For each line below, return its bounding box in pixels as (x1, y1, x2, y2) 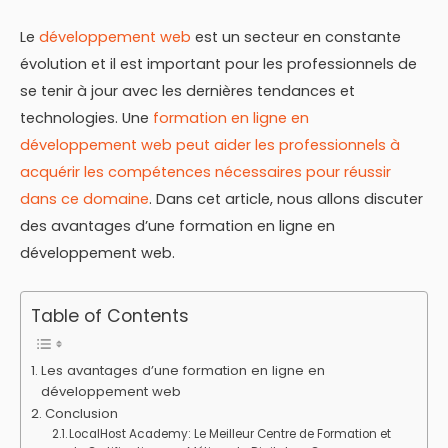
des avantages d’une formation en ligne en (20, 216, 335, 237)
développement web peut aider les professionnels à (20, 135, 400, 156)
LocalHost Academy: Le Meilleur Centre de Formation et (69, 425, 392, 442)
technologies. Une (20, 108, 153, 129)
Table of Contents (31, 303, 189, 328)
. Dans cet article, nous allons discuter (149, 189, 423, 210)
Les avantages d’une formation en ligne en (40, 360, 325, 380)
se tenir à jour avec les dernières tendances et (20, 81, 355, 102)
